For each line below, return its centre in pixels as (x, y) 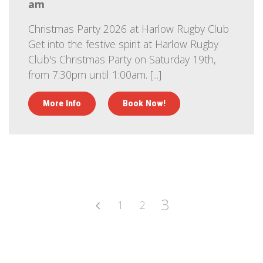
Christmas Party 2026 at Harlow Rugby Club (129, 29)
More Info (62, 103)
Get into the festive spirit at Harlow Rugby (123, 44)
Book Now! (144, 103)
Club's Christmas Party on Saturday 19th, (122, 59)
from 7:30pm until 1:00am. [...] (95, 75)
